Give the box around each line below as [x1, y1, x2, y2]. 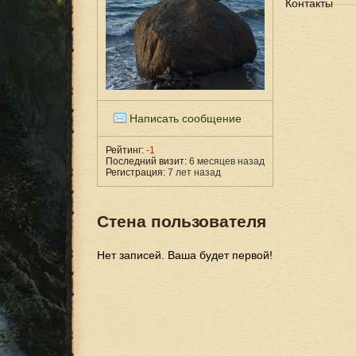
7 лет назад [165, 167, 221, 178]
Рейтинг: [106, 145, 144, 156]
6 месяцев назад [187, 156, 265, 167]
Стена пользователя [97, 212, 266, 231]
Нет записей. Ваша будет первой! [97, 249, 273, 262]
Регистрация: [106, 167, 165, 178]
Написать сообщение [130, 112, 242, 125]
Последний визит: [106, 156, 187, 167]
